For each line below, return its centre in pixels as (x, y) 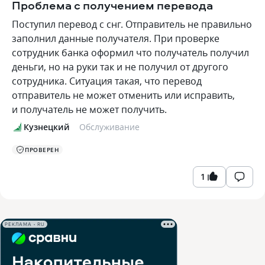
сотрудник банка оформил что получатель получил (130, 53)
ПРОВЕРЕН (42, 150)
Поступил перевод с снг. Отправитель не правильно (132, 24)
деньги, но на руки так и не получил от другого (120, 67)
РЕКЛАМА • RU (25, 224)
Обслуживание (109, 127)
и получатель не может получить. (89, 109)
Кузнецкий (47, 127)
